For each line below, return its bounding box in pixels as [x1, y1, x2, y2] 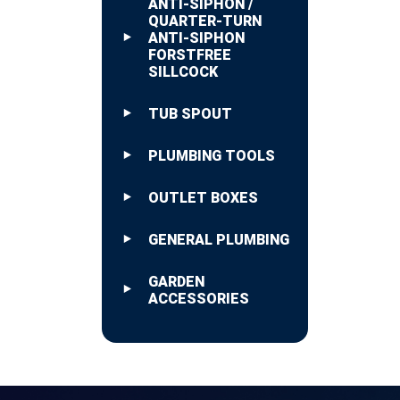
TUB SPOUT [148, 104, 232, 122]
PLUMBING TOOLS [148, 146, 275, 164]
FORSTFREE [148, 46, 231, 63]
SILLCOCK [148, 62, 218, 80]
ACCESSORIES [148, 289, 249, 307]
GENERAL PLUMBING [148, 230, 289, 248]
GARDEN [148, 272, 204, 290]
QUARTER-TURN [148, 12, 262, 29]
